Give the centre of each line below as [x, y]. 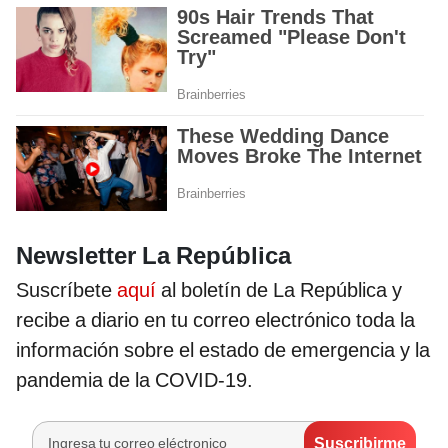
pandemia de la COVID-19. [134, 380]
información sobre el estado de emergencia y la [223, 350]
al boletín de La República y [281, 290]
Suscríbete [66, 290]
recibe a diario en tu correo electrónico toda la [215, 320]
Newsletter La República [153, 256]
